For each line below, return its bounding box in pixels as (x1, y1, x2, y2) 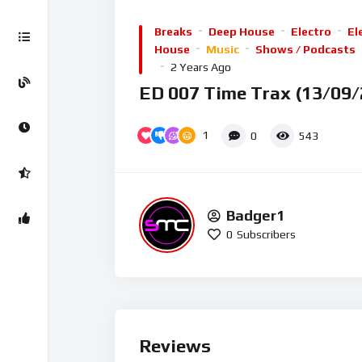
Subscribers (237, 228, 296, 242)
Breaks (154, 25, 192, 38)
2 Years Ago (170, 61, 231, 74)
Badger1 (226, 207, 284, 225)
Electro (291, 25, 331, 38)
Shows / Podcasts (255, 43, 356, 56)
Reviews (139, 335, 211, 356)
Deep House (208, 25, 275, 38)
